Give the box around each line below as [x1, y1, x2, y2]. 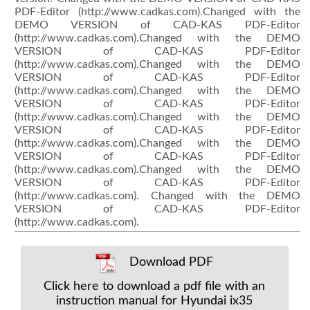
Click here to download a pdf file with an [44, 280, 266, 292]
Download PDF [126, 256, 214, 268]
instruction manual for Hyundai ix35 [56, 294, 253, 307]
